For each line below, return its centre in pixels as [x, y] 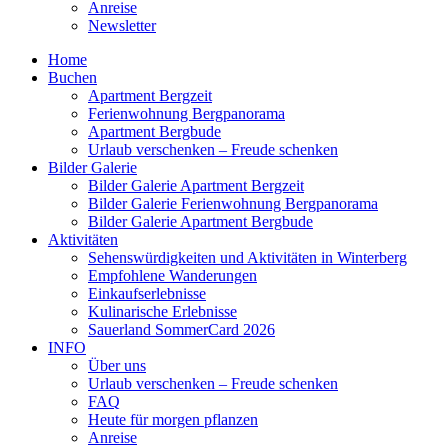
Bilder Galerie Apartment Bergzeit [196, 185]
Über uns [117, 365]
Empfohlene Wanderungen [172, 275]
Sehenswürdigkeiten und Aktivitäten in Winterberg [247, 257]
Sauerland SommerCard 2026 [181, 329]
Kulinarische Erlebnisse [162, 311]
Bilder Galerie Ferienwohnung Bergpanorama [233, 203]
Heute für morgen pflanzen [173, 419]
